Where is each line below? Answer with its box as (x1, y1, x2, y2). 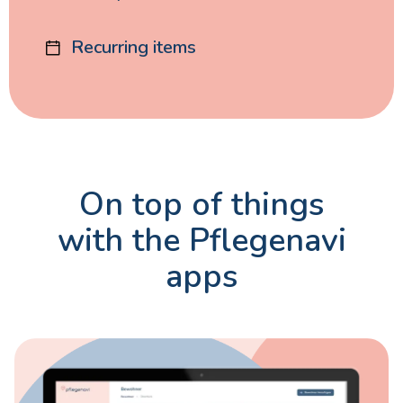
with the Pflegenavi (57, 219, 346, 263)
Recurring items (70, 35, 196, 59)
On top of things (79, 183, 324, 227)
